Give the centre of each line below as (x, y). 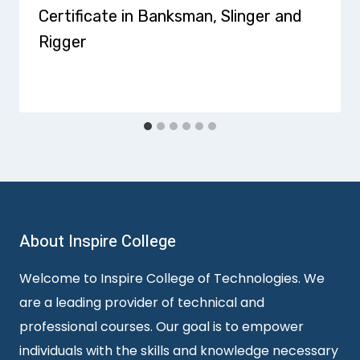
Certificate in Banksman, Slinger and (170, 16)
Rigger (63, 42)
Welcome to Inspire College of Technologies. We (172, 279)
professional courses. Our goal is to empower (162, 327)
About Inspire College (98, 242)
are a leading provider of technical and (142, 303)
